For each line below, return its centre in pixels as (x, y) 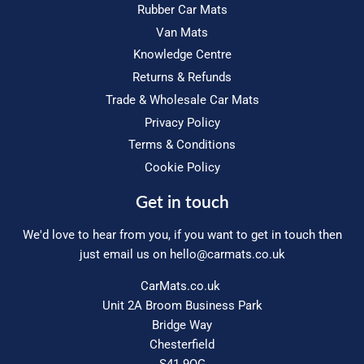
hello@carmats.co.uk (227, 255)
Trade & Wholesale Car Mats (182, 100)
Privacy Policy (182, 122)
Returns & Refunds (182, 78)
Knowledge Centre (182, 55)
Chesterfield (182, 345)
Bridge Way (182, 325)
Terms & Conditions (182, 145)
